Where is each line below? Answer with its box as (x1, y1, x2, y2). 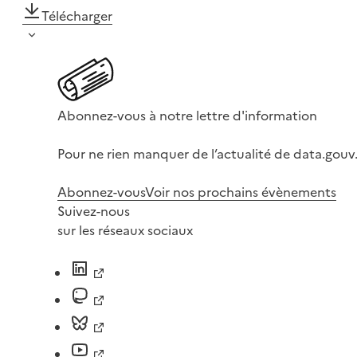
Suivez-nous (57, 202, 130, 222)
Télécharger (41, 6, 112, 26)
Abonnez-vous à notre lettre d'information (57, 106, 317, 126)
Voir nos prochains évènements (145, 182, 336, 202)
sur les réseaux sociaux (57, 221, 193, 241)
